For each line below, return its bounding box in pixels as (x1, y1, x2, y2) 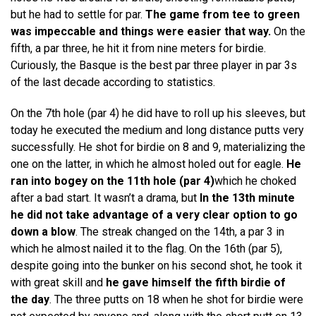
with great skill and (11, 276, 106, 290)
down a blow (11, 225, 75, 239)
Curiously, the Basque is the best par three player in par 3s (11, 59, 297, 73)
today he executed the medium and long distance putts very (11, 123, 304, 138)
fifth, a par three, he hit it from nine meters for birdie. (11, 42, 266, 56)
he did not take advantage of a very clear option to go (11, 208, 298, 222)
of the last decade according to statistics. (11, 75, 215, 90)
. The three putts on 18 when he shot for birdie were (49, 293, 303, 307)
